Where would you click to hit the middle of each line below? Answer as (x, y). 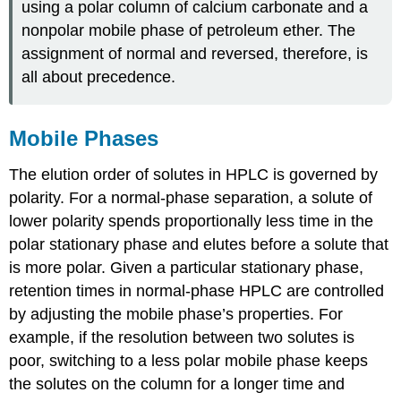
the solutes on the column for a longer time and (177, 384)
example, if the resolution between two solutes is (182, 337)
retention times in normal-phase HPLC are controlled (197, 290)
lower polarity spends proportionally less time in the (192, 221)
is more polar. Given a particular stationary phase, (187, 267)
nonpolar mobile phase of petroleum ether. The (189, 31)
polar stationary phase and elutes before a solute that (199, 244)
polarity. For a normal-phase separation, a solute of (191, 197)
